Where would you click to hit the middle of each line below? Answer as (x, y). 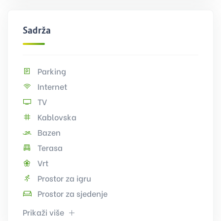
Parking (51, 71)
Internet (51, 86)
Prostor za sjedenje (72, 193)
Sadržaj (38, 30)
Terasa (49, 147)
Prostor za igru (63, 178)
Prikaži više (44, 212)
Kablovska (56, 116)
